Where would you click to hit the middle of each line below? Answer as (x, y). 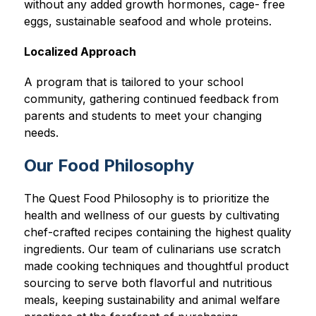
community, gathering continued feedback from (151, 99)
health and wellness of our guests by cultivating (151, 215)
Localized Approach (80, 52)
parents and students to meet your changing (142, 116)
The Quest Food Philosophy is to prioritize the (146, 199)
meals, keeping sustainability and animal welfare (152, 300)
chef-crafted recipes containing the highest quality (157, 232)
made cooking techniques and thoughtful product (156, 266)
